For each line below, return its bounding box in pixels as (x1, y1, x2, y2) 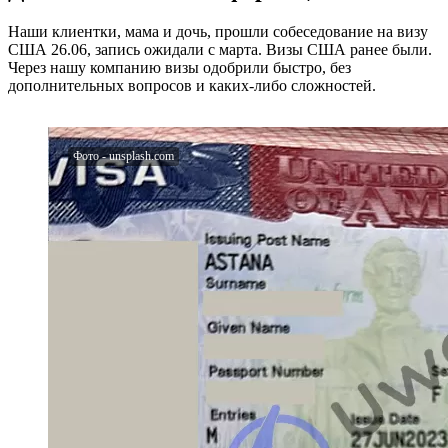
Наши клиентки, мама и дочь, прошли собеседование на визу (8, 22, 428, 40)
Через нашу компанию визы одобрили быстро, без (8, 58, 351, 76)
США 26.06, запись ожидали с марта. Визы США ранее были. (8, 40, 432, 58)
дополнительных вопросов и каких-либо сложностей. (8, 76, 376, 94)
